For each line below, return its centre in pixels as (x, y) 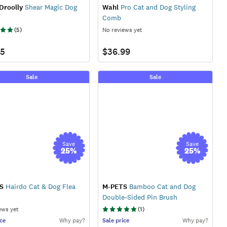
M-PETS (115, 186)
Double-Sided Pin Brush (140, 197)
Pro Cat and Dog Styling (157, 7)
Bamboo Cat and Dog (161, 186)
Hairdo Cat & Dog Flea (40, 186)
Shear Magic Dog (50, 7)
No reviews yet (122, 30)
